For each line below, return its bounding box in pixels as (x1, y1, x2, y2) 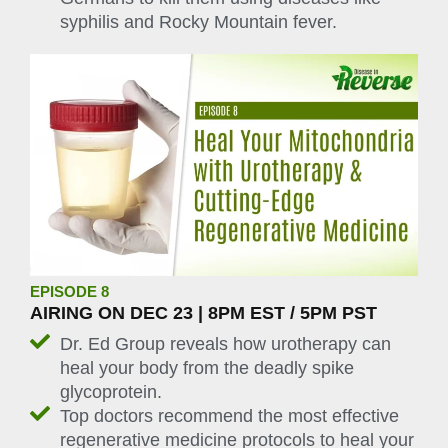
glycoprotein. (60, 382, 162, 403)
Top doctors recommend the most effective (60, 406, 399, 427)
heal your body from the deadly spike (60, 358, 354, 379)
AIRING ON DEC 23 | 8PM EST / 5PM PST (30, 302, 377, 323)
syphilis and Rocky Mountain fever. (60, 12, 337, 33)
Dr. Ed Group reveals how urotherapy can (60, 334, 391, 355)
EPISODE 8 (30, 283, 109, 300)
